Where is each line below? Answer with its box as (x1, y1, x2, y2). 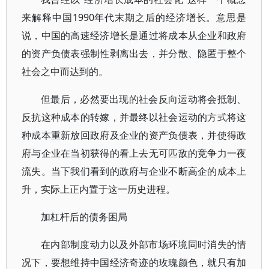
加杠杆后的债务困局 (41, 210, 127, 223)
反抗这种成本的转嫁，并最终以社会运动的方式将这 (22, 110, 247, 124)
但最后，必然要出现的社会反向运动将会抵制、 (41, 92, 247, 106)
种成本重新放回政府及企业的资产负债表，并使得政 (22, 128, 247, 142)
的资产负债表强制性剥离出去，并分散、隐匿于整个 (22, 47, 247, 60)
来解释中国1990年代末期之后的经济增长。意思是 (22, 11, 247, 24)
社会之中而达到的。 (22, 65, 108, 78)
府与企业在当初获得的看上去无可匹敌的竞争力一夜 (22, 147, 247, 160)
